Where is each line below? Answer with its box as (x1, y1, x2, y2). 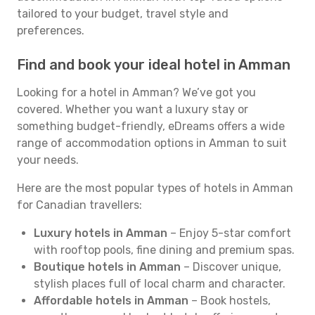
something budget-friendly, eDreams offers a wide (17, 120, 285, 133)
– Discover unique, (181, 260, 281, 274)
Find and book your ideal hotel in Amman (17, 56, 290, 73)
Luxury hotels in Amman (34, 226, 167, 240)
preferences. (17, 24, 84, 37)
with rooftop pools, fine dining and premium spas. (34, 243, 295, 257)
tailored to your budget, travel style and (17, 7, 229, 20)
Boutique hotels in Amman (34, 260, 181, 274)
